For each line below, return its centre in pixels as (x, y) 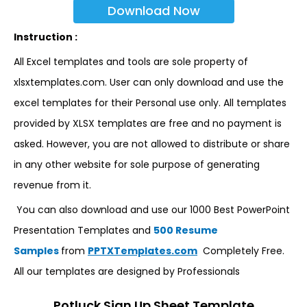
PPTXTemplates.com (143, 251)
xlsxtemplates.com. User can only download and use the (149, 82)
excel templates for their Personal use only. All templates (150, 103)
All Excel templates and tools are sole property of (131, 62)
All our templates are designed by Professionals (127, 271)
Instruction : (46, 37)
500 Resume (186, 230)
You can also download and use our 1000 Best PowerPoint (152, 210)
